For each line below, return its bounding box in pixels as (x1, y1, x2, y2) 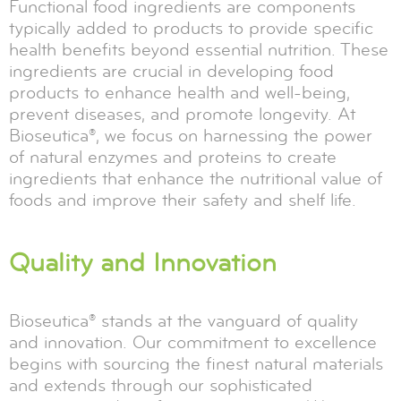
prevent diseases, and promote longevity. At (9, 103, 355, 126)
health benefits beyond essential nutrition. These (9, 38, 388, 62)
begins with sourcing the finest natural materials (9, 353, 383, 376)
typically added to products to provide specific (9, 17, 373, 40)
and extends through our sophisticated (9, 374, 312, 397)
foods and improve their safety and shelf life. (9, 189, 356, 212)
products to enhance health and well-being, (9, 81, 350, 105)
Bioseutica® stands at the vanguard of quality (9, 310, 358, 333)
